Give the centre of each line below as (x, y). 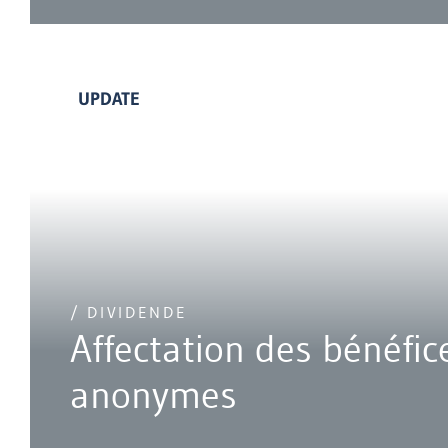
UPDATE (109, 98)
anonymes (153, 395)
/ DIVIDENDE (129, 312)
